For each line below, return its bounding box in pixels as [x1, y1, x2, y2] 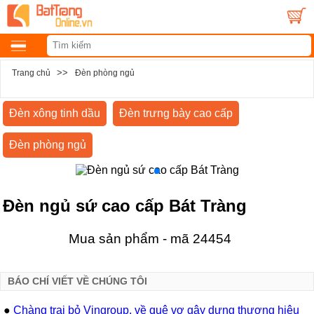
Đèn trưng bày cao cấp [119, 107, 233, 120]
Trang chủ [11, 67, 50, 77]
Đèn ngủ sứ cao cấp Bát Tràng [3, 196, 247, 215]
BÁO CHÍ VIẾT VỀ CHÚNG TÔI [8, 275, 147, 287]
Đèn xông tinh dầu [9, 107, 101, 120]
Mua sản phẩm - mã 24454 [68, 231, 231, 247]
